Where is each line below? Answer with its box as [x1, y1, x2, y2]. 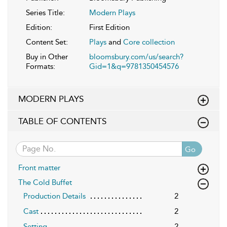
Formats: [26, 61, 55, 71]
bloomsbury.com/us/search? [89, 52, 183, 61]
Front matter [18, 163, 60, 172]
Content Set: [26, 37, 68, 47]
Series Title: [26, 8, 65, 17]
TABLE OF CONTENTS [18, 116, 106, 126]
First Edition [89, 22, 130, 32]
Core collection [123, 37, 175, 47]
